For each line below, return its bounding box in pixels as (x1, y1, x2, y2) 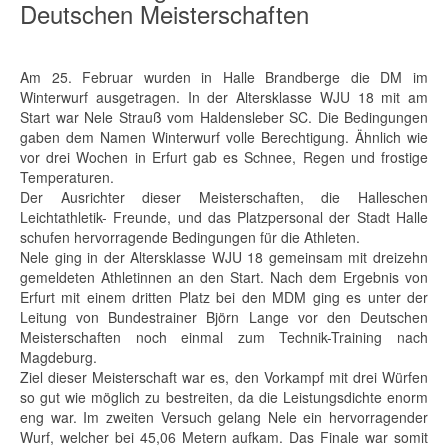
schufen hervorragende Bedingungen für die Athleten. (20, 227, 360, 247)
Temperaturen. (20, 167, 114, 187)
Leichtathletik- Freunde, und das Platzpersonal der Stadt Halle (20, 207, 428, 227)
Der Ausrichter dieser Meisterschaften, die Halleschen (20, 187, 428, 207)
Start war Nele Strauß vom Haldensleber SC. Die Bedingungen (20, 107, 428, 127)
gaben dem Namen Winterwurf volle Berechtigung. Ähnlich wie (20, 127, 428, 147)
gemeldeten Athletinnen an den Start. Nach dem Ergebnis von (20, 267, 428, 287)
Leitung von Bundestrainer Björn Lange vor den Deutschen (20, 307, 428, 327)
